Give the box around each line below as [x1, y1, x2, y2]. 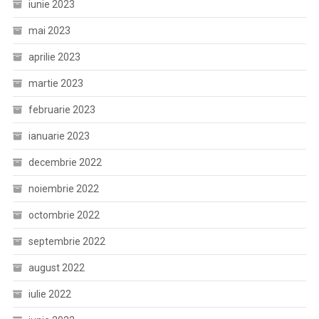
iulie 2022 [28, 288, 71, 300]
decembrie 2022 [28, 156, 102, 168]
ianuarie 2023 [28, 130, 90, 142]
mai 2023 [28, 24, 70, 36]
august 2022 [28, 261, 85, 273]
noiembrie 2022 [28, 182, 99, 194]
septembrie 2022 [28, 235, 105, 247]
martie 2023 [28, 77, 83, 89]
